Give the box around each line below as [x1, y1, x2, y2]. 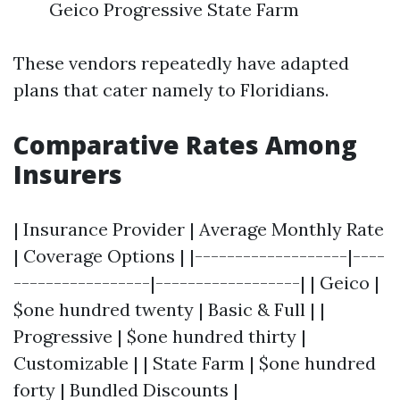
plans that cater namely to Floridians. [13, 79, 329, 101]
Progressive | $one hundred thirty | [13, 325, 306, 347]
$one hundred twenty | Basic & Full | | [13, 298, 325, 321]
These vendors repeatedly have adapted [13, 52, 349, 74]
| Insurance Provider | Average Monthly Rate [13, 218, 384, 240]
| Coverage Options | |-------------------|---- [13, 245, 385, 267]
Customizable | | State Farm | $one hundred [13, 352, 376, 374]
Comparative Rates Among [13, 128, 357, 162]
